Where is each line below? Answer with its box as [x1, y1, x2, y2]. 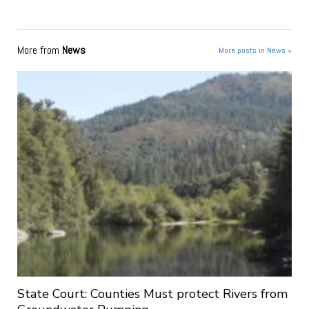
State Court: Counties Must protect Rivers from [17, 285, 288, 302]
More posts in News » [219, 44, 292, 56]
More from [17, 42, 62, 57]
